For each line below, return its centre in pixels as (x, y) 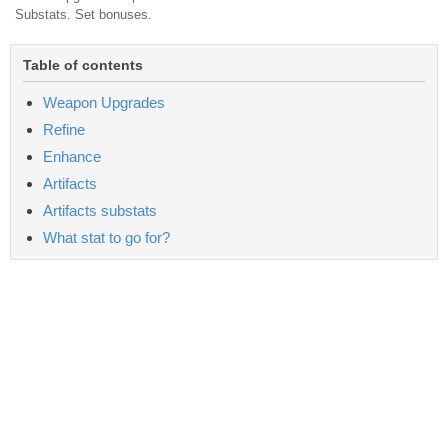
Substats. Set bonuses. (83, 14)
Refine (64, 129)
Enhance (72, 156)
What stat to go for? (106, 237)
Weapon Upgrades (104, 102)
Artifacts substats (100, 210)
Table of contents (83, 64)
